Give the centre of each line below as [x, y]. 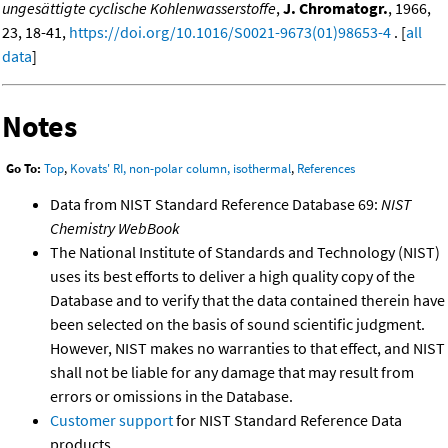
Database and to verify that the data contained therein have [247, 299]
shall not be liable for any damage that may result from [232, 371]
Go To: [23, 169]
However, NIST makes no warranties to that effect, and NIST [247, 347]
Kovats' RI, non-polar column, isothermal [180, 169]
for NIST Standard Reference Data [287, 419]
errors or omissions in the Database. [171, 395]
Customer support [111, 419]
